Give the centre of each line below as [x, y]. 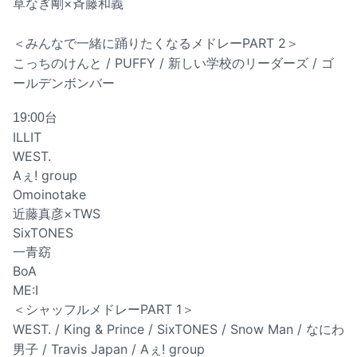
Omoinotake [49, 195]
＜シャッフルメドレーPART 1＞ [104, 310]
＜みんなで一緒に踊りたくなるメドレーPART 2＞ [156, 43]
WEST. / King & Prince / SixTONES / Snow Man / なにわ [178, 330]
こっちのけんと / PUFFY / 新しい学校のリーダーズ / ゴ [173, 63]
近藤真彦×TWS [57, 214]
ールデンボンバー [64, 83]
